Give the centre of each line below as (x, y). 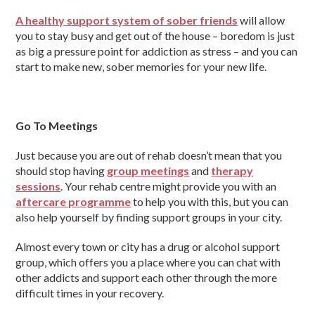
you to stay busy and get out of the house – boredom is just (155, 36)
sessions (38, 186)
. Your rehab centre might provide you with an (169, 186)
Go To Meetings (57, 126)
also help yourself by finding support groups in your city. (149, 217)
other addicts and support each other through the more (147, 277)
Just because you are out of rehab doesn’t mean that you (149, 155)
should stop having (62, 171)
